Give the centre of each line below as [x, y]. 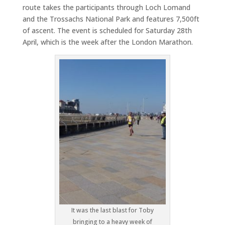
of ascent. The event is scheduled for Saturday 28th [107, 30]
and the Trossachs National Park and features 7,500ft [111, 19]
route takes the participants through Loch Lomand [106, 7]
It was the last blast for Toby [112, 210]
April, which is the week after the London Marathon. [107, 42]
